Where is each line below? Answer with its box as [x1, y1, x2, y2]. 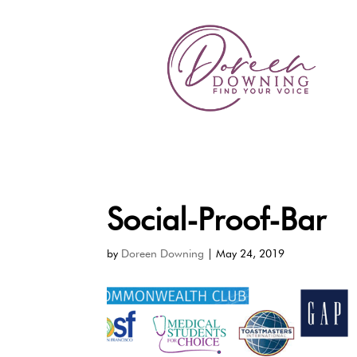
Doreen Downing [121, 246, 205, 260]
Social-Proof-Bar [107, 199, 327, 237]
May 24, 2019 [216, 246, 285, 260]
